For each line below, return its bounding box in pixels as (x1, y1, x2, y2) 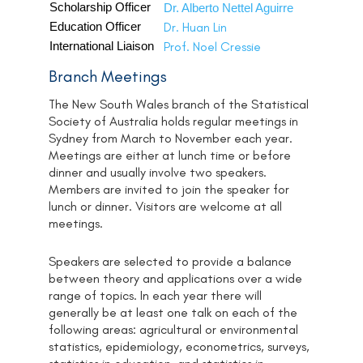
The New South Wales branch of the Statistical (49, 96, 309, 113)
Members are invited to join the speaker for (49, 181, 289, 198)
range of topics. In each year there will (49, 287, 262, 303)
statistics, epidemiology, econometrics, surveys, (49, 338, 310, 354)
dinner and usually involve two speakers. (49, 164, 267, 181)
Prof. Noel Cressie (164, 39, 261, 55)
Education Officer (49, 19, 141, 34)
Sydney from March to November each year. (49, 130, 293, 147)
